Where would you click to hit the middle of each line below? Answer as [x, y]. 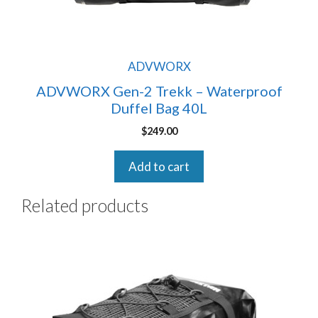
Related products [85, 205]
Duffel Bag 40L [159, 108]
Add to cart [159, 166]
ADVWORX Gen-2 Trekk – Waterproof [159, 91]
